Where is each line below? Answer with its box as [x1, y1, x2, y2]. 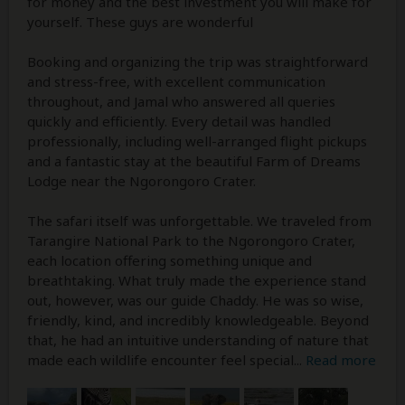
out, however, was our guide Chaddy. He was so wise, [27, 291, 363, 310]
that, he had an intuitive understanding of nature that [27, 331, 369, 350]
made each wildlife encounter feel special [27, 351, 294, 370]
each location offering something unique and [27, 251, 312, 270]
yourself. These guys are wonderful [27, 13, 253, 32]
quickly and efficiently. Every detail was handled [27, 112, 331, 131]
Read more [306, 351, 376, 370]
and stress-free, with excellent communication [27, 72, 325, 91]
